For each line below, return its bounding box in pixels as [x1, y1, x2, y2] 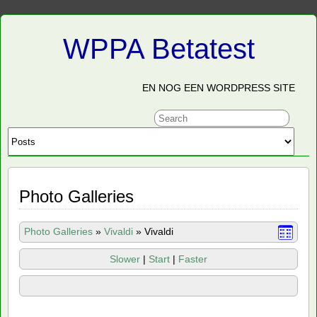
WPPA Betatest [62, 33, 255, 64]
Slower [110, 253, 143, 265]
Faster [178, 253, 207, 265]
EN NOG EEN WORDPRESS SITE [142, 82, 295, 93]
